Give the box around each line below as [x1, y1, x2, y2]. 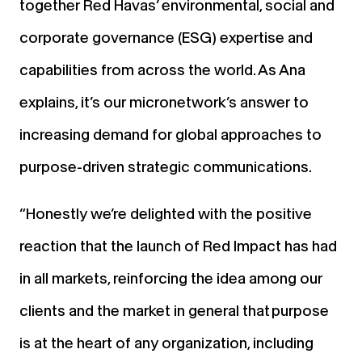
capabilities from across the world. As [19, 61, 279, 78]
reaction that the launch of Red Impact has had [19, 237, 337, 255]
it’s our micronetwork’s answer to [81, 93, 309, 111]
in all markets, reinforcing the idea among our [19, 269, 322, 287]
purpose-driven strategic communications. [19, 158, 311, 175]
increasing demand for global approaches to [19, 125, 322, 143]
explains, [19, 93, 81, 111]
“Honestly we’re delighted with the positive [19, 204, 312, 222]
